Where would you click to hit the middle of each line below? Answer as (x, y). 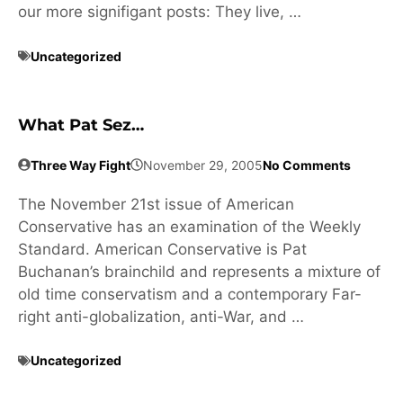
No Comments (307, 165)
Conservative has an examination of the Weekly (189, 226)
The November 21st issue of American (156, 204)
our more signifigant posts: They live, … (160, 12)
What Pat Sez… (81, 125)
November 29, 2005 (203, 165)
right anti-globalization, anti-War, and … (161, 316)
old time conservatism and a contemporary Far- (190, 294)
